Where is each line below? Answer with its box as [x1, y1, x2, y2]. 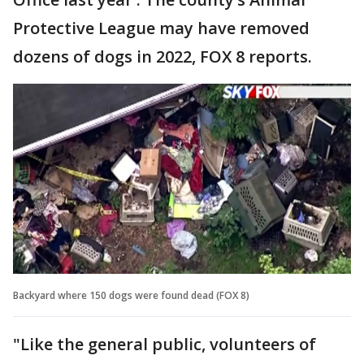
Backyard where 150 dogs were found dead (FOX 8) [13, 288, 249, 302]
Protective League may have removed [13, 17, 310, 39]
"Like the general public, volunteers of [13, 332, 316, 355]
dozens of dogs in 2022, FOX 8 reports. [13, 45, 316, 67]
